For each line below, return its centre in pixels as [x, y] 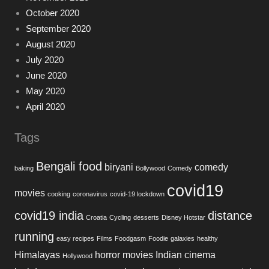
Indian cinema [186, 255]
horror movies [124, 255]
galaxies [183, 238]
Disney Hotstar [183, 217]
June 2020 [46, 75]
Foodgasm [130, 238]
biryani [119, 167]
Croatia [96, 217]
